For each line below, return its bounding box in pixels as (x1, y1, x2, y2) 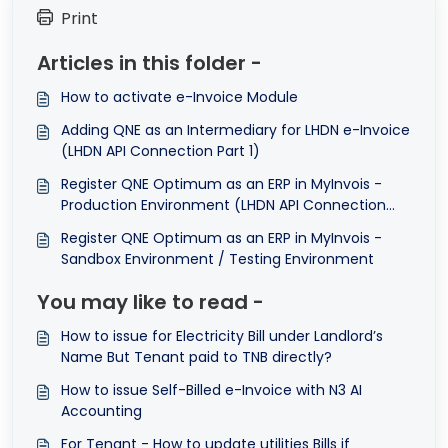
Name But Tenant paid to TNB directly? (61, 346, 332, 367)
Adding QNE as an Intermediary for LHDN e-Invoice (61, 119, 343, 140)
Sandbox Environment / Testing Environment (61, 248, 374, 269)
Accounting (61, 400, 142, 421)
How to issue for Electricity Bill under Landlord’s (61, 325, 383, 346)
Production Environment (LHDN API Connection (61, 194, 386, 215)
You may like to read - (37, 287, 264, 316)
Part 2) (61, 215, 108, 236)
